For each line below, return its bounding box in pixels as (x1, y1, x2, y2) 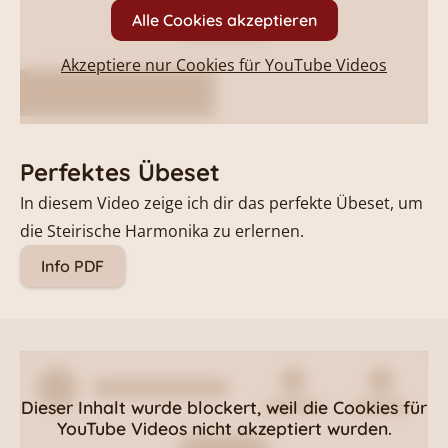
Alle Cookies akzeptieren (131, 9, 317, 30)
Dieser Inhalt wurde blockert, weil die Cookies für (21, 396, 427, 419)
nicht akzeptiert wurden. (186, 417, 392, 440)
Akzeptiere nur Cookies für (61, 53, 265, 76)
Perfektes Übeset (20, 156, 220, 187)
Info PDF (41, 255, 104, 276)
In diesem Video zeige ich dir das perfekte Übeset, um (20, 191, 423, 214)
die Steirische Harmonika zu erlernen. (20, 219, 304, 242)
